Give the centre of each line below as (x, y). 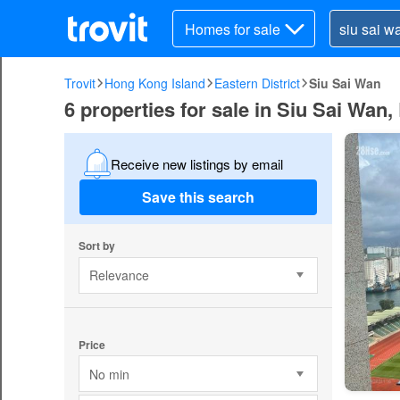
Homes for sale (233, 29)
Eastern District (257, 83)
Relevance (119, 275)
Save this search (198, 197)
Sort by (96, 245)
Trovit (80, 83)
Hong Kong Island (155, 83)
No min (109, 374)
